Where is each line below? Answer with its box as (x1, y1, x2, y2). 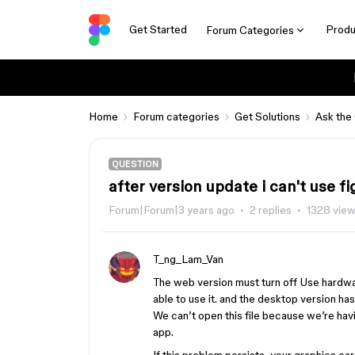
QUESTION (112, 159, 158, 169)
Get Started (128, 23, 187, 36)
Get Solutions (235, 110, 300, 123)
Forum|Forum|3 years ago (109, 204, 235, 216)
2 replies (250, 204, 292, 216)
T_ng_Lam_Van (153, 253, 223, 265)
